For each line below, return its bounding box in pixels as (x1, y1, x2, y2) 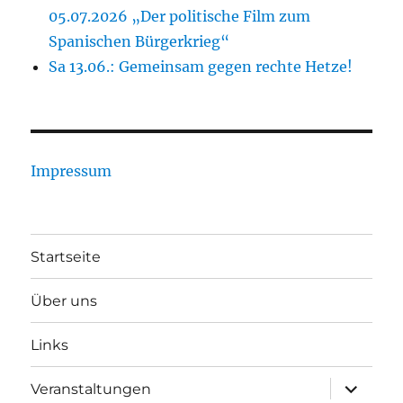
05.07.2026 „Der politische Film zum (49, 7, 311, 26)
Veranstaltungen (31, 380, 152, 398)
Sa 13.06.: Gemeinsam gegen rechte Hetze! (49, 58, 354, 76)
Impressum (31, 162, 112, 181)
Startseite (31, 247, 102, 265)
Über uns (31, 291, 98, 309)
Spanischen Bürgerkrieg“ (49, 32, 230, 51)
